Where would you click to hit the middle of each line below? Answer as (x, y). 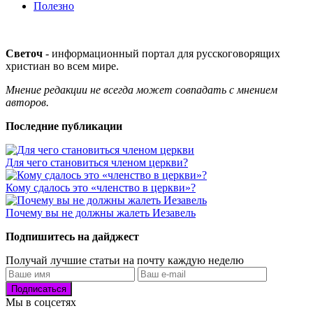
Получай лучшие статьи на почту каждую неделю (125, 260)
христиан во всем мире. (62, 66)
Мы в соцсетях (41, 302)
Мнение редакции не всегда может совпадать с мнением (141, 89)
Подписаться (39, 289)
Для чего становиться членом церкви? (97, 162)
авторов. (27, 102)
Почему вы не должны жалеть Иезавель (101, 212)
